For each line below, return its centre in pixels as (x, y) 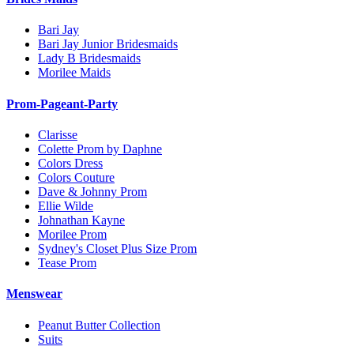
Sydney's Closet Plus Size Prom (117, 249)
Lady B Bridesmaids (89, 58)
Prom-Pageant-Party (62, 104)
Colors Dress (70, 163)
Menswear (34, 294)
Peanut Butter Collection (99, 325)
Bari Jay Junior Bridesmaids (108, 44)
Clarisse (58, 135)
